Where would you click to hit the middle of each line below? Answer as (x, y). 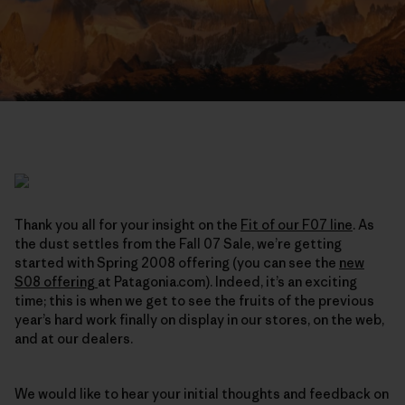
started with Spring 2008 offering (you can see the (177, 262)
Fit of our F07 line (297, 224)
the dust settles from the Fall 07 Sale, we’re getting (178, 243)
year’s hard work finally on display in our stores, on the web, (199, 319)
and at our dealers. (75, 338)
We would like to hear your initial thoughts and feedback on (202, 393)
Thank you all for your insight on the (127, 224)
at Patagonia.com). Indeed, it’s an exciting (227, 281)
